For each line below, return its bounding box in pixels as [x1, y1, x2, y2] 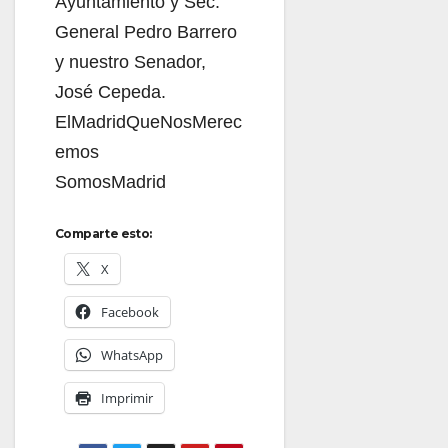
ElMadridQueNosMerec [55, 111, 242, 132]
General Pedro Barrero [55, 21, 237, 42]
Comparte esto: [55, 225, 152, 241]
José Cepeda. [55, 81, 166, 102]
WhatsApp [101, 345, 163, 364]
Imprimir [101, 388, 153, 407]
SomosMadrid [55, 171, 166, 192]
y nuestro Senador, [55, 51, 206, 72]
